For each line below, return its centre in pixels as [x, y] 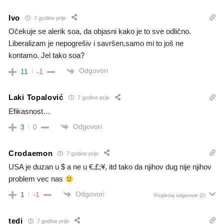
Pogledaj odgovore [176, 195]
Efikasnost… [29, 111]
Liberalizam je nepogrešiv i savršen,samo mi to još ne [96, 43]
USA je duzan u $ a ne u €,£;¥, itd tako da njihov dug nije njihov [110, 167]
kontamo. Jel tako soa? [46, 55]
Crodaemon [31, 153]
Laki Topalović [36, 97]
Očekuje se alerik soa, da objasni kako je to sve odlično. [100, 31]
